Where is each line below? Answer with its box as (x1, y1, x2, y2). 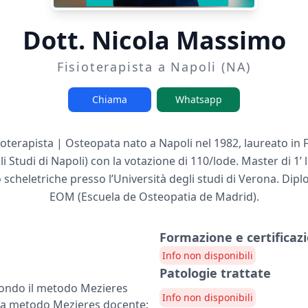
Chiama (92, 92, 127, 106)
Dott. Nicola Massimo (22, 23, 286, 57)
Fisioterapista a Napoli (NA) (56, 58, 252, 75)
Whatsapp (175, 92, 222, 106)
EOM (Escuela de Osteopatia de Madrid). (49, 188, 259, 204)
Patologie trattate (159, 264, 271, 281)
